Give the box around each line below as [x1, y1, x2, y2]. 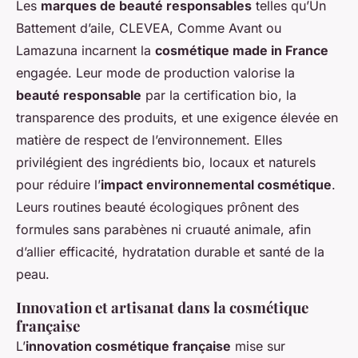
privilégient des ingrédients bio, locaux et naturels [16, 154, 316, 170]
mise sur [231, 338, 285, 354]
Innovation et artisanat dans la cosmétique [16, 297, 308, 317]
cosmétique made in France [155, 42, 328, 58]
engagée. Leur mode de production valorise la [16, 65, 295, 81]
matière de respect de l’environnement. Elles [16, 132, 282, 148]
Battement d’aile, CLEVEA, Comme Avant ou [16, 20, 281, 36]
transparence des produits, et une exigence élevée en [16, 109, 338, 125]
